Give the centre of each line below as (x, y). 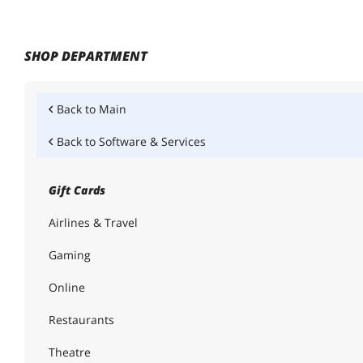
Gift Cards (77, 190)
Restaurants (81, 320)
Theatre (70, 352)
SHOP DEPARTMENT (86, 56)
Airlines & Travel (93, 222)
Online (67, 287)
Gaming (70, 255)
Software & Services (152, 141)
